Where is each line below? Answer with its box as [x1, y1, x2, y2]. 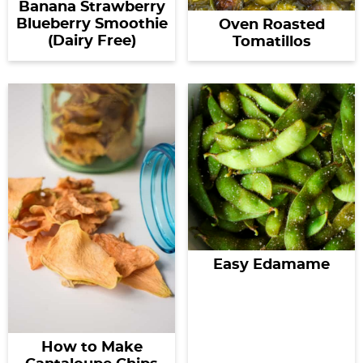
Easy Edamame [213, 258, 330, 272]
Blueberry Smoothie [15, 16, 168, 32]
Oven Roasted [218, 18, 325, 32]
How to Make [41, 340, 143, 355]
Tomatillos [232, 35, 311, 49]
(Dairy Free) [47, 33, 136, 49]
